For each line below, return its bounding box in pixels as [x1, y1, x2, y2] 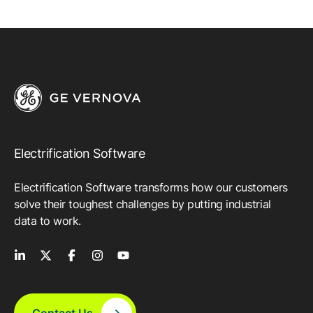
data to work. [14, 213, 81, 228]
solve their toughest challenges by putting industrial [14, 196, 271, 211]
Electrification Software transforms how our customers [14, 180, 288, 194]
